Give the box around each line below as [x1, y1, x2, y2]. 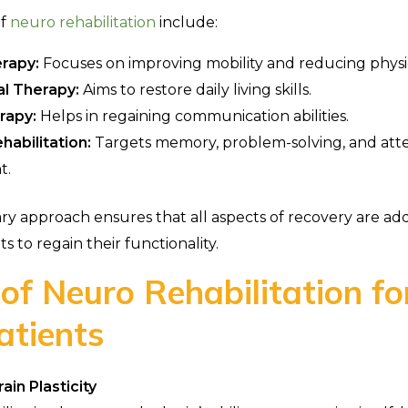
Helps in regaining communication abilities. [36, 107, 349, 125]
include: [155, 13, 218, 31]
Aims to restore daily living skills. [78, 80, 311, 98]
